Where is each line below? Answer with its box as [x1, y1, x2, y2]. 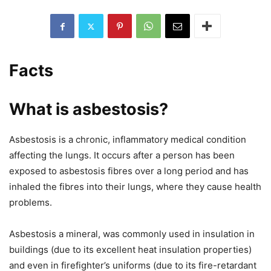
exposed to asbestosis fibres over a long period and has [9, 165, 249, 177]
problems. [9, 197, 52, 209]
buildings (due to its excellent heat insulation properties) [9, 244, 252, 256]
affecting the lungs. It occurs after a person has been [9, 149, 235, 162]
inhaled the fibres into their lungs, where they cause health [9, 181, 261, 193]
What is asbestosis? [9, 99, 168, 120]
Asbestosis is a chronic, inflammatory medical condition [9, 134, 246, 146]
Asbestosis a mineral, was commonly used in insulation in [9, 228, 255, 240]
